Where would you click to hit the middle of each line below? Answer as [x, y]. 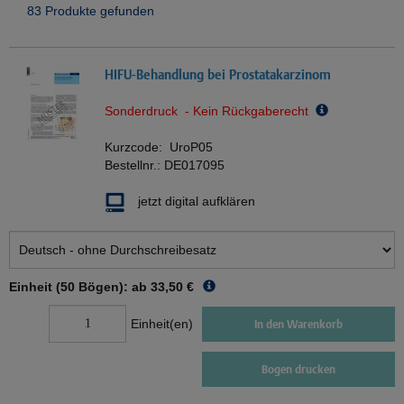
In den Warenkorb [298, 324]
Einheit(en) [162, 324]
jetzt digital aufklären [197, 202]
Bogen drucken [298, 370]
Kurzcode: [137, 147]
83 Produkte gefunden [91, 11]
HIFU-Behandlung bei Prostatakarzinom [218, 75]
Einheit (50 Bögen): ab [78, 287]
